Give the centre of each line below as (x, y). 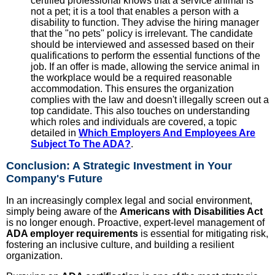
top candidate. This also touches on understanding (140, 110)
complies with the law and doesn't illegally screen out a (150, 99)
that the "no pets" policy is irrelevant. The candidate (142, 33)
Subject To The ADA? (81, 144)
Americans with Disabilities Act (191, 211)
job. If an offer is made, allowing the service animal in (145, 66)
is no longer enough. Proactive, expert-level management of (135, 222)
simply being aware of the (63, 211)
